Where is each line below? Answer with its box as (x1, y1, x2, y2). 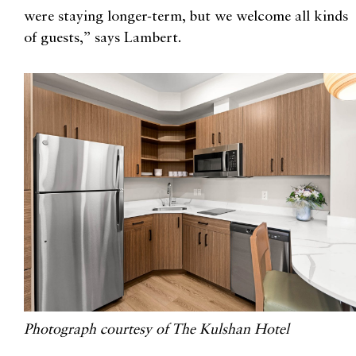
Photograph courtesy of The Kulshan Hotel (24, 322, 289, 337)
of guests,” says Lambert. (24, 30, 181, 45)
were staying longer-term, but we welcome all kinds (24, 9, 348, 24)
